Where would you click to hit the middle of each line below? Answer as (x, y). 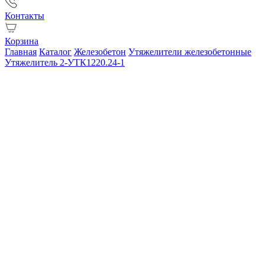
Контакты (25, 16)
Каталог (55, 52)
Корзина (22, 41)
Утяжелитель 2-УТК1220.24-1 (65, 62)
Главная (21, 52)
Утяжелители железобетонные (190, 52)
